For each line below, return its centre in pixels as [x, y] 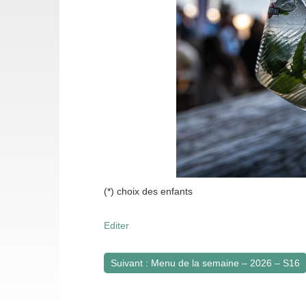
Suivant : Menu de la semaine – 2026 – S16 [205, 263]
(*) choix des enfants [148, 192]
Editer [116, 226]
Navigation [153, 278]
